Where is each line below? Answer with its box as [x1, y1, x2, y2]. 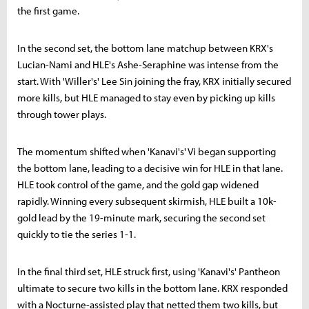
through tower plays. [17, 108, 106, 121]
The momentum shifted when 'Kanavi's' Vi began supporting [17, 145, 276, 159]
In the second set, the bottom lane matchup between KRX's [17, 41, 273, 55]
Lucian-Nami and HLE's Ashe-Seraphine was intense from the [17, 58, 279, 72]
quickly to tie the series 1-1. [17, 228, 136, 241]
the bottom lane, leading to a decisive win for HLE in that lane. [17, 161, 283, 175]
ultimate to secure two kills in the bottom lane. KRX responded [17, 281, 288, 295]
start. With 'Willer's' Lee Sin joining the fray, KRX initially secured [17, 74, 291, 88]
